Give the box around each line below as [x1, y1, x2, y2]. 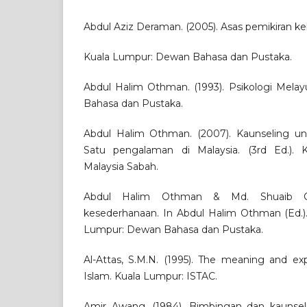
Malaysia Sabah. [84, 160, 158, 173]
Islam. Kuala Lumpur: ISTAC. [84, 270, 217, 283]
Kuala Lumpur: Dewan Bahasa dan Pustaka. [84, 51, 292, 64]
